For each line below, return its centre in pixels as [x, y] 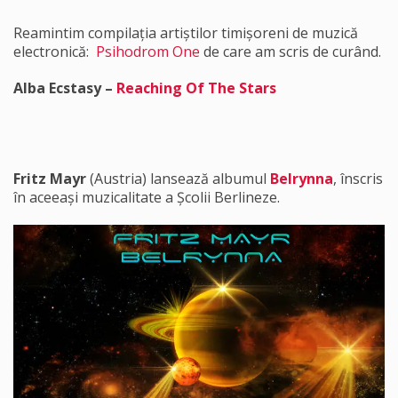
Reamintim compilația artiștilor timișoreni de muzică [186, 33]
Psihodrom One [148, 52]
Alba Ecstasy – [65, 88]
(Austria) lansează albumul [178, 179]
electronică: [55, 52]
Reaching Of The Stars [196, 88]
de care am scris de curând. [291, 52]
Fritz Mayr [50, 179]
